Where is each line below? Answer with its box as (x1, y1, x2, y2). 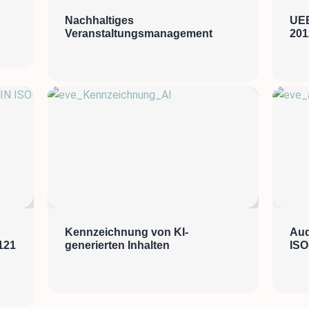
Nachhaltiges (65, 14, 134, 26)
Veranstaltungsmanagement (65, 27, 213, 39)
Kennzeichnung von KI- (65, 226, 189, 238)
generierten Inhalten (65, 239, 170, 251)
